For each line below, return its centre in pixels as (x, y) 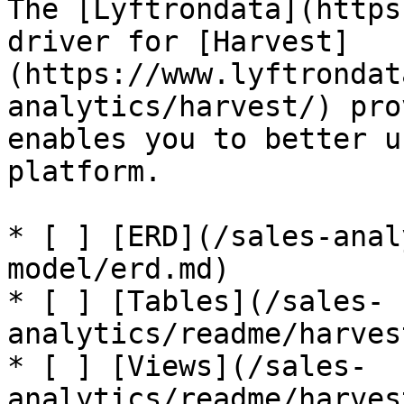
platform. (84, 171)
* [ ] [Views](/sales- (187, 366)
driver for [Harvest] (179, 41)
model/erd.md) (119, 269)
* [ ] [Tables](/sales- (196, 301)
